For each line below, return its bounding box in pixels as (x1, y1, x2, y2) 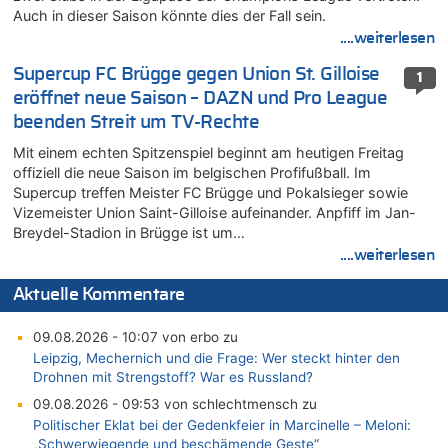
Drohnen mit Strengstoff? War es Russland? (32, 368, 313, 385)
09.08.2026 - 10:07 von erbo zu (32, 328, 238, 345)
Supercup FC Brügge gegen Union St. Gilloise (12, 64, 380, 84)
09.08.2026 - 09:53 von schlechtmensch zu (32, 395, 317, 412)
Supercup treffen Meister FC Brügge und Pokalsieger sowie (12, 183, 408, 201)
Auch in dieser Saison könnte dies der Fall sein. (12, 7, 326, 25)
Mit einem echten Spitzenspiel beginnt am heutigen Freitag (12, 143, 404, 161)
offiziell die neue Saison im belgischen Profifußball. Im (12, 163, 371, 181)
